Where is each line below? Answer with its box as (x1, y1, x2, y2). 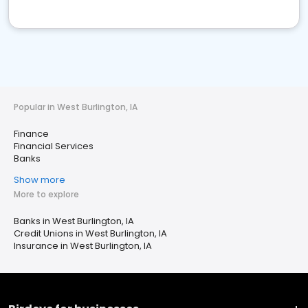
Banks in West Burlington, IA (14, 214, 134, 228)
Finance (14, 127, 49, 140)
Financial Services (14, 140, 93, 153)
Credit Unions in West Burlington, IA (14, 227, 167, 240)
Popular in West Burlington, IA (14, 101, 137, 113)
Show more (14, 173, 65, 186)
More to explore (14, 188, 79, 200)
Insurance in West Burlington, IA (14, 239, 152, 252)
